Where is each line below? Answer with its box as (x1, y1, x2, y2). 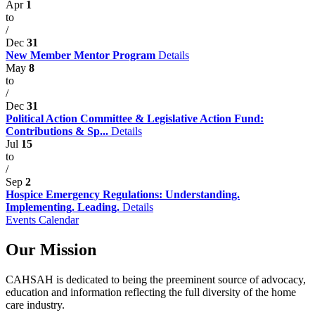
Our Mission (6, 240, 96, 259)
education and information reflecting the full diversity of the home (6, 285, 296, 298)
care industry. (6, 298, 65, 311)
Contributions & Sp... (6, 125, 111, 137)
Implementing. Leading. (6, 201, 122, 213)
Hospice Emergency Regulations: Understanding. (6, 188, 240, 200)
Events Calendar (6, 214, 79, 226)
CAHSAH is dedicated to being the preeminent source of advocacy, (6, 273, 306, 285)
